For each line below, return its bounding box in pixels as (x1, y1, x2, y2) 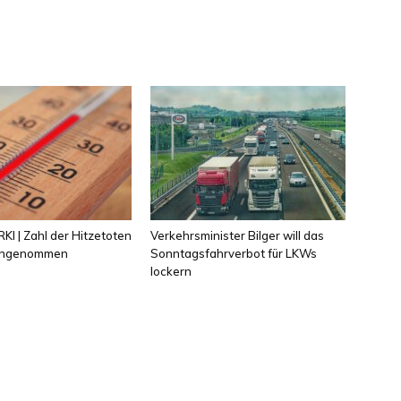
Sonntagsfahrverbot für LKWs (150, 246, 317, 261)
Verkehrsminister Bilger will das (150, 228, 324, 243)
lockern (150, 264, 192, 279)
